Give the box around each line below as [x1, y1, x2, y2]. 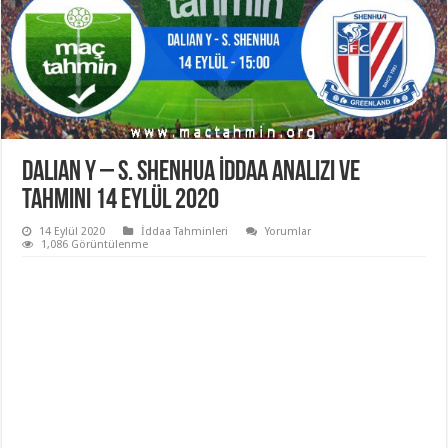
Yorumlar [265, 225, 312, 239]
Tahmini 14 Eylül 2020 [22, 187, 220, 216]
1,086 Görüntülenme [41, 238, 149, 252]
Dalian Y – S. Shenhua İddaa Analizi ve [22, 159, 361, 188]
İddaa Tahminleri [141, 225, 229, 239]
